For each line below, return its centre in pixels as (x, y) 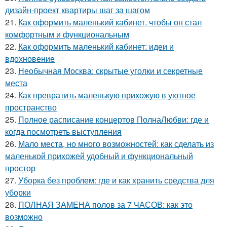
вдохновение (30, 59)
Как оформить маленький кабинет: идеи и (96, 47)
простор (20, 168)
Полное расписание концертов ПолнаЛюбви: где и (113, 120)
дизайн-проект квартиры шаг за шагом (78, 10)
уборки (18, 193)
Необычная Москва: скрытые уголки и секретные (110, 71)
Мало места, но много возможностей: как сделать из (116, 144)
